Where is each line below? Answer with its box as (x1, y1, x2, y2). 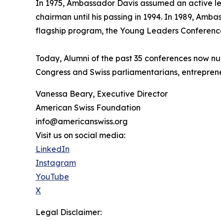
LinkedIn (36, 144, 70, 154)
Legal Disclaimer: (36, 207, 102, 218)
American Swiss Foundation (36, 103, 141, 113)
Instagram (36, 158, 76, 168)
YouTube (36, 172, 69, 182)
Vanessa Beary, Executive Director (36, 89, 168, 99)
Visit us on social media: (36, 130, 125, 141)
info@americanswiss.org (36, 116, 128, 127)
